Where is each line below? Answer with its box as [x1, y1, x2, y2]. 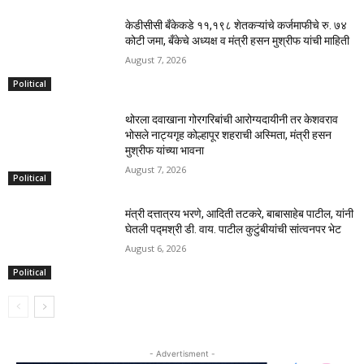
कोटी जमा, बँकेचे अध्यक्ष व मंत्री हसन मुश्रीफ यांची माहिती [125, 34, 350, 48]
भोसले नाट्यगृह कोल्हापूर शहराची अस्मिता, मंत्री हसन [125, 128, 332, 142]
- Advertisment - [149, 348, 215, 358]
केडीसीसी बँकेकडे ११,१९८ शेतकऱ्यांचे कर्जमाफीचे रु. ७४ [125, 19, 348, 32]
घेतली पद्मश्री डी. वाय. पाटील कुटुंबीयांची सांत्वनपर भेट [125, 222, 342, 236]
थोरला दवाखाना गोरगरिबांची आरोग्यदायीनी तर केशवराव [125, 113, 339, 127]
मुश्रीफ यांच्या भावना [125, 144, 205, 158]
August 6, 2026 [125, 241, 187, 254]
